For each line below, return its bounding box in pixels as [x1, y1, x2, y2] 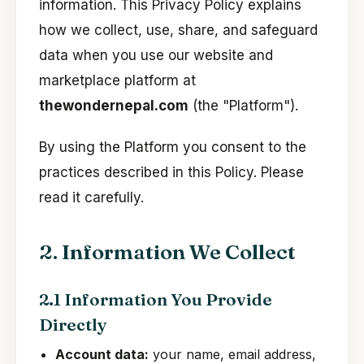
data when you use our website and [39, 47, 273, 63]
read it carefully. [39, 189, 144, 206]
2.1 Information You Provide [39, 289, 272, 310]
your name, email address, [149, 346, 316, 362]
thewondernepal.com [39, 97, 188, 114]
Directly [39, 314, 107, 335]
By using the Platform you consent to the [39, 139, 306, 155]
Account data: [55, 346, 149, 362]
